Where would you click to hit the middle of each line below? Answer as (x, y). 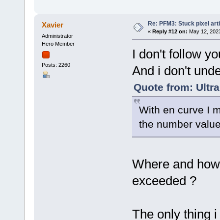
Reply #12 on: (170, 32)
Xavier (53, 25)
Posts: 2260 (56, 65)
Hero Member (58, 44)
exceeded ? (164, 181)
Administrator (57, 36)
